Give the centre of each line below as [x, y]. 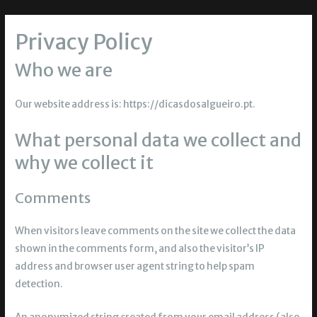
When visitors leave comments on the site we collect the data [156, 231]
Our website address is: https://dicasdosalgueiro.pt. [136, 105]
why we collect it [85, 162]
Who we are [64, 70]
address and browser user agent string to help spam [135, 266]
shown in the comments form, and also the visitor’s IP [140, 248]
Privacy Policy [84, 42]
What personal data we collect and [158, 140]
